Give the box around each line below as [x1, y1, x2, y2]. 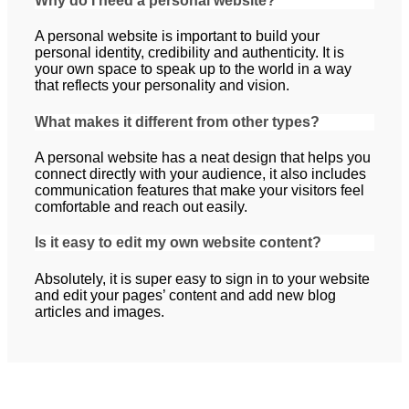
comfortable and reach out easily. [35, 198, 247, 215]
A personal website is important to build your [35, 28, 320, 45]
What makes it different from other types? [35, 113, 320, 130]
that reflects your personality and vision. [35, 78, 289, 94]
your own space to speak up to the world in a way [35, 61, 351, 78]
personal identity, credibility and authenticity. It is [35, 45, 344, 61]
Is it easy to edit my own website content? [35, 235, 321, 251]
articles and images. [35, 303, 164, 320]
